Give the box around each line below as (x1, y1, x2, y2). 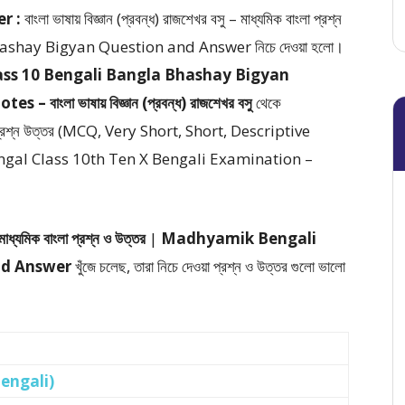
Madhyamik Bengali (161, 228, 316, 249)
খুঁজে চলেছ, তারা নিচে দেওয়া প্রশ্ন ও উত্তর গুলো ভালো (71, 256, 345, 277)
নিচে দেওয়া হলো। (255, 36, 344, 57)
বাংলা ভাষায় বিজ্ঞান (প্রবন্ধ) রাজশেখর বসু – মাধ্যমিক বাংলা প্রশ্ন (24, 8, 342, 29)
